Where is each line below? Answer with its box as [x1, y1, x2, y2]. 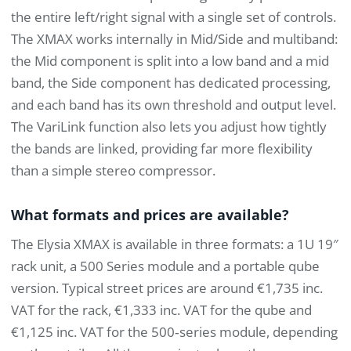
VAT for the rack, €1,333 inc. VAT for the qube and [11, 300, 312, 319]
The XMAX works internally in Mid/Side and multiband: [11, 29, 338, 48]
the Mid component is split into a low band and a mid [11, 51, 329, 70]
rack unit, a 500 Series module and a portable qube [11, 256, 320, 275]
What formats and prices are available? [11, 204, 289, 225]
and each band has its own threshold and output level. [11, 95, 336, 114]
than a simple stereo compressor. [11, 161, 215, 179]
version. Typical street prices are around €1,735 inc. [11, 278, 323, 297]
